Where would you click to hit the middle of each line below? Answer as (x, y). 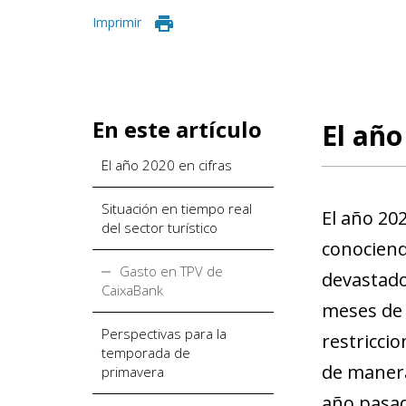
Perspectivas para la (164, 333)
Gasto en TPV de (171, 271)
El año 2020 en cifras (167, 164)
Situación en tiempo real (177, 208)
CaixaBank (132, 290)
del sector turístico (159, 227)
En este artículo (177, 129)
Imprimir (117, 22)
